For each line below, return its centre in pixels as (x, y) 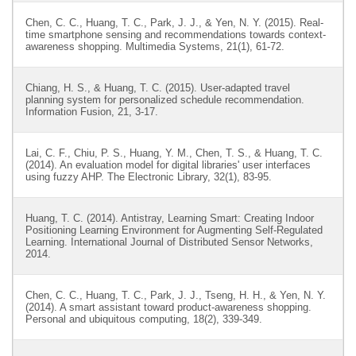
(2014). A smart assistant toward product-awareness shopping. (168, 307)
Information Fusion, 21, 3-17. (92, 112)
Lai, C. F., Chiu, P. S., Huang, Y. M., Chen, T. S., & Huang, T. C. (174, 153)
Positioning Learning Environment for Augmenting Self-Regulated (174, 230)
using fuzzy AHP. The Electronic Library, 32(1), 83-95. (149, 177)
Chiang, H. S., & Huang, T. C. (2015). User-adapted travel (158, 88)
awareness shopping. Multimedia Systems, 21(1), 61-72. (155, 46)
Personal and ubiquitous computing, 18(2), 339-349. (144, 319)
